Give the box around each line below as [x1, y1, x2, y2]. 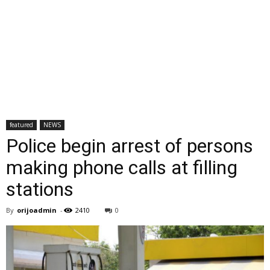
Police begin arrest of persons [6, 134, 253, 157]
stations [6, 178, 74, 201]
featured [10, 121, 33, 129]
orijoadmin [17, 206, 57, 215]
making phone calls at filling [6, 156, 237, 179]
